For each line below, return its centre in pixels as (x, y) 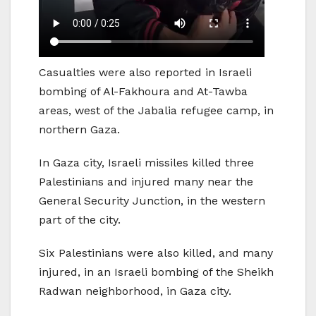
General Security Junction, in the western (152, 201)
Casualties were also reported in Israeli (145, 73)
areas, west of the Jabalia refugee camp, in (156, 111)
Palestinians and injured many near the (146, 182)
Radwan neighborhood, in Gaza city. (135, 291)
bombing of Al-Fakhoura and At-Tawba (143, 92)
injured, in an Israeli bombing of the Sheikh (156, 272)
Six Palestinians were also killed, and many (156, 253)
